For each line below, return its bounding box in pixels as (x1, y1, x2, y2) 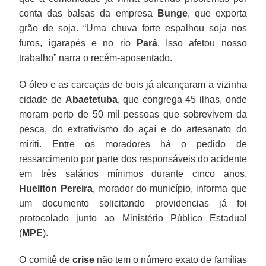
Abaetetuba (65, 94, 118, 104)
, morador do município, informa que (92, 183, 247, 194)
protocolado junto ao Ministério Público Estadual (19, 213, 247, 223)
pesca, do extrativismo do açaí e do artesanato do (19, 123, 247, 134)
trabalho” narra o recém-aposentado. (19, 52, 173, 63)
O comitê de (19, 254, 72, 265)
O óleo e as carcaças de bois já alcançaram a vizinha (19, 79, 247, 90)
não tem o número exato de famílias (94, 254, 247, 265)
